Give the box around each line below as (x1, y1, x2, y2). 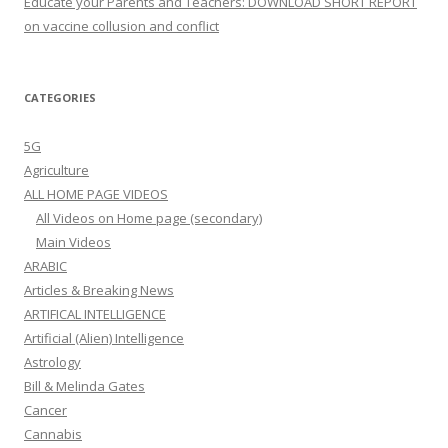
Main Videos (36, 233, 111, 251)
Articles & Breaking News (24, 281, 174, 299)
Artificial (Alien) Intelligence (24, 329, 184, 347)
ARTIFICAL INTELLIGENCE (24, 305, 166, 323)
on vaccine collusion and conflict (24, 17, 219, 35)
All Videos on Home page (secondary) (36, 209, 262, 227)
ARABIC (24, 257, 67, 275)
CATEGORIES (24, 90, 96, 105)
